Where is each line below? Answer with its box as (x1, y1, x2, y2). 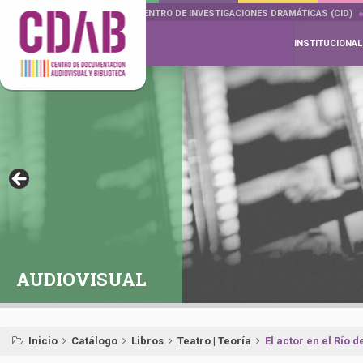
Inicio (28, 335, 58, 347)
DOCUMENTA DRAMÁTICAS (4, 8, 120, 19)
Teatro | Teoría (177, 335, 251, 347)
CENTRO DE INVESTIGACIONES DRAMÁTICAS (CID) (137, 8, 352, 19)
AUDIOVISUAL (16, 267, 147, 291)
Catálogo (71, 335, 117, 347)
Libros (131, 335, 164, 347)
